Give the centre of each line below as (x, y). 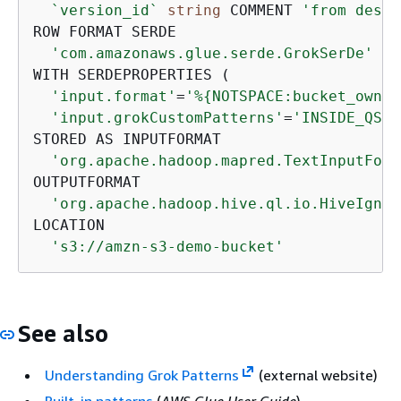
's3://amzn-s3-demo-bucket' (167, 246)
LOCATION (69, 225)
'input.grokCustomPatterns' (167, 117)
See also (63, 333)
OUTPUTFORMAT (91, 182)
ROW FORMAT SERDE (109, 31)
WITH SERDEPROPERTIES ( (136, 74)
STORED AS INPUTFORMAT (132, 139)
